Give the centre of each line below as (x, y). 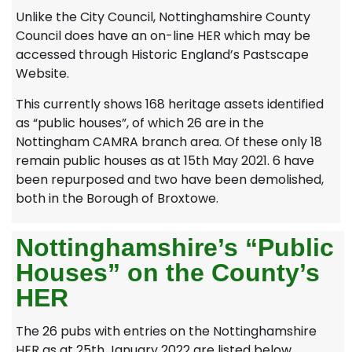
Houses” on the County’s (168, 273)
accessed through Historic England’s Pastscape (162, 55)
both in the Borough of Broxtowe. (117, 198)
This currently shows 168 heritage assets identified (170, 104)
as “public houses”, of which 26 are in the (140, 123)
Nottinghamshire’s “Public (175, 248)
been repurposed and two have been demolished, (170, 179)
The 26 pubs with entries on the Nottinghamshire (166, 332)
